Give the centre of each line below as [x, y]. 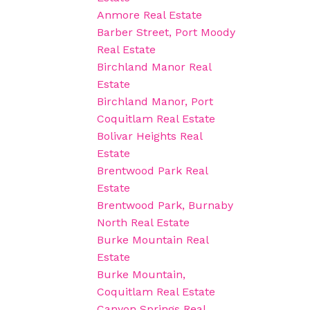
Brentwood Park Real [153, 171]
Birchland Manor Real [154, 67]
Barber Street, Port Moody [166, 33]
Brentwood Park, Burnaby [165, 206]
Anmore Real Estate [150, 15]
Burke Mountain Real [153, 240]
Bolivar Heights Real [150, 136]
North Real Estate [144, 223]
